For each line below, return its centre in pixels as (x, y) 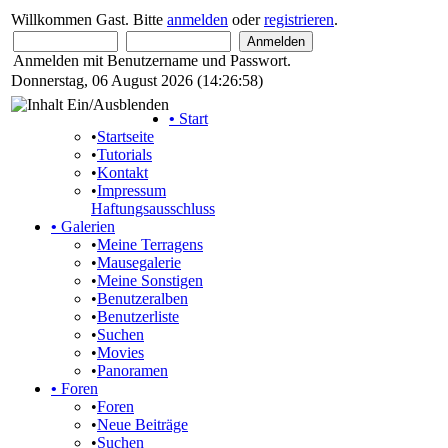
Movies (120, 352)
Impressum (131, 190)
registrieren (299, 19)
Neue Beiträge (142, 424)
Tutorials (124, 154)
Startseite (125, 136)
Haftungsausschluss (153, 208)
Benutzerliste (138, 316)
